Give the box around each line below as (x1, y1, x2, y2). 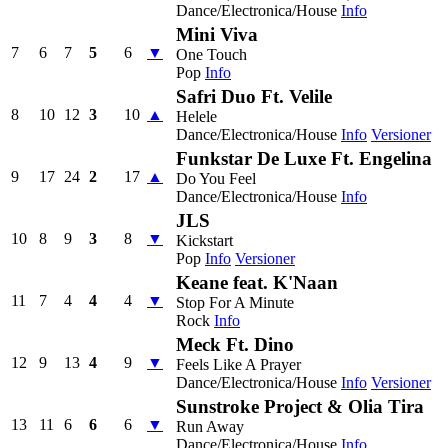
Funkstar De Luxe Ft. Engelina (176, 147, 432, 169)
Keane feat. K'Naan (176, 271, 338, 293)
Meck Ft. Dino (176, 333, 294, 355)
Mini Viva (176, 23, 258, 45)
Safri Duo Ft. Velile (176, 85, 332, 107)
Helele (176, 107, 217, 125)
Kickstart (176, 231, 233, 249)
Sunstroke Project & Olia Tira (176, 395, 424, 417)
